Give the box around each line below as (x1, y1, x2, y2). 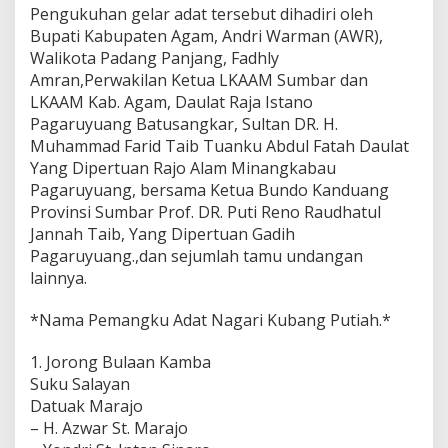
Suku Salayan (30, 372, 130, 395)
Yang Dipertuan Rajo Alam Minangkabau (30, 156, 336, 179)
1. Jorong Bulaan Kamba (30, 350, 211, 373)
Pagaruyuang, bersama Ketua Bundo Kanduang (30, 178, 389, 201)
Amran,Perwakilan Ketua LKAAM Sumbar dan (30, 68, 368, 91)
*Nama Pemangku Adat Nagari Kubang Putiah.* (30, 308, 391, 331)
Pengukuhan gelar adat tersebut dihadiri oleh (30, 2, 373, 25)
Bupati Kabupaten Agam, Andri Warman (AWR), (30, 24, 383, 47)
